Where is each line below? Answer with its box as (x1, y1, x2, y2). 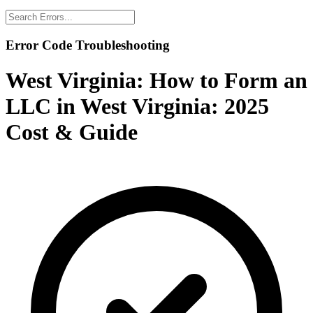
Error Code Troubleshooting (6, 37, 170, 52)
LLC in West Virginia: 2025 (6, 94, 269, 119)
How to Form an (150, 68, 307, 94)
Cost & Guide (6, 119, 138, 145)
